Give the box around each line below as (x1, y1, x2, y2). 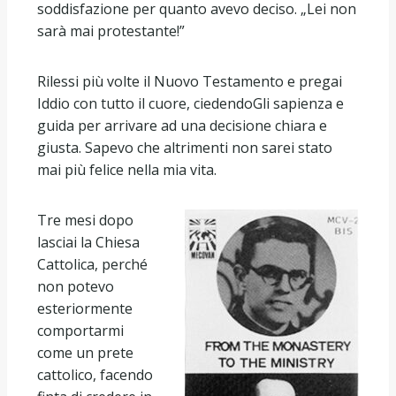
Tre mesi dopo (37, 209, 133, 230)
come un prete (37, 342, 133, 362)
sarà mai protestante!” (37, 20, 185, 41)
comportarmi (37, 320, 124, 340)
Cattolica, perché (37, 254, 148, 274)
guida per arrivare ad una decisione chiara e (37, 115, 327, 135)
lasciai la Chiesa (37, 232, 140, 252)
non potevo (37, 276, 114, 296)
